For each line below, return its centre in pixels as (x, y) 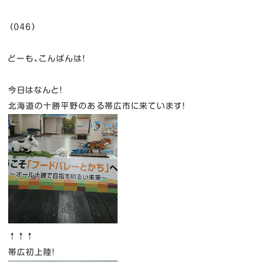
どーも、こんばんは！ (47, 58)
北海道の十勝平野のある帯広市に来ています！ (97, 106)
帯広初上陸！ (32, 252)
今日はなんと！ (35, 90)
